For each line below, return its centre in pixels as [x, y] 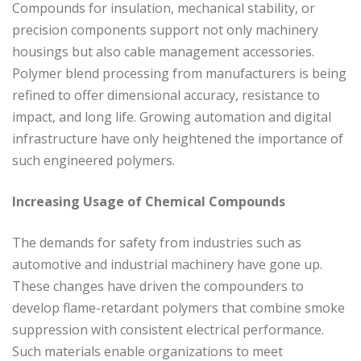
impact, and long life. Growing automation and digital [172, 116]
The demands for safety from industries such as [157, 242]
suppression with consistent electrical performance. [168, 329]
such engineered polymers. [93, 160]
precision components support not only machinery [165, 29]
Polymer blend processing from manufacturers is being [179, 73]
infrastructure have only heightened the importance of [178, 138]
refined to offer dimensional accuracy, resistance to [166, 95]
